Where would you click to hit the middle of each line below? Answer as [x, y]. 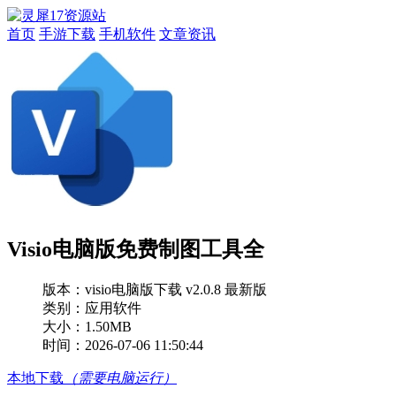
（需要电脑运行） [120, 377]
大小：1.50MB [87, 326]
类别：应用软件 [92, 308]
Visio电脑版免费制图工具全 [136, 249]
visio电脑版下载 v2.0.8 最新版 [176, 289]
